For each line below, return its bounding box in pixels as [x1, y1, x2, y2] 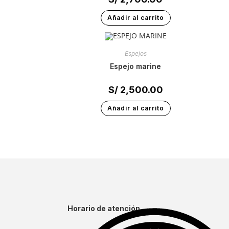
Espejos [124, 50, 147, 57]
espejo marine [114, 62, 162, 71]
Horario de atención [67, 203, 140, 213]
